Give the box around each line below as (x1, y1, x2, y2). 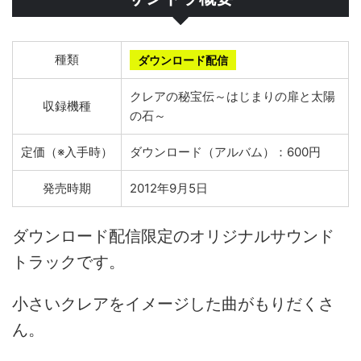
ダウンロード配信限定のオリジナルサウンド (12, 226, 334, 246)
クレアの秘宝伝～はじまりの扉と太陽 (130, 89, 335, 104)
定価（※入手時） (21, 144, 113, 160)
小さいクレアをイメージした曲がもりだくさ (12, 294, 334, 313)
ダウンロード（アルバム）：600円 (130, 144, 321, 160)
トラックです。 (12, 252, 125, 272)
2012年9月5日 (130, 180, 208, 196)
